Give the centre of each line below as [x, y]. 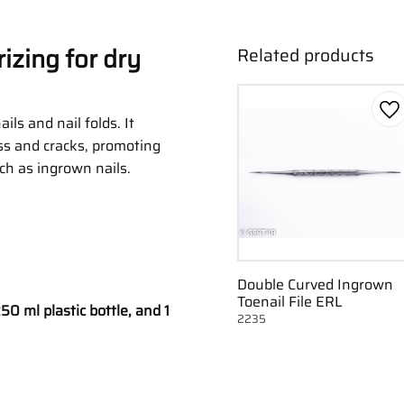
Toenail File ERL [289, 302]
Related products [305, 55]
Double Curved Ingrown [315, 285]
